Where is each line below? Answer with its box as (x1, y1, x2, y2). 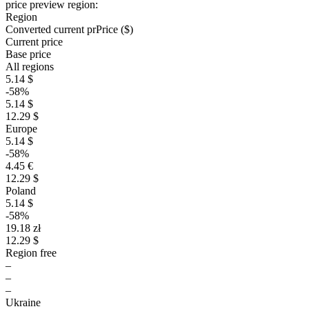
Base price (6, 48, 51, 60)
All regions (6, 61, 54, 72)
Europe (6, 123, 37, 134)
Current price (6, 36, 63, 48)
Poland (6, 185, 36, 197)
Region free (6, 247, 57, 259)
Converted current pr (6, 23, 96, 35)
